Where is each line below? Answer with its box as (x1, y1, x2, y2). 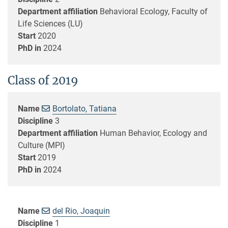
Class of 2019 (8, 73, 78, 88)
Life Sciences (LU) (18, 18, 83, 28)
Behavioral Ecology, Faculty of (100, 6, 208, 16)
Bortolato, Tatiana (52, 103, 117, 113)
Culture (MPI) (18, 140, 65, 150)
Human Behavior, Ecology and (100, 128, 207, 138)
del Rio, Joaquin (52, 206, 110, 216)
